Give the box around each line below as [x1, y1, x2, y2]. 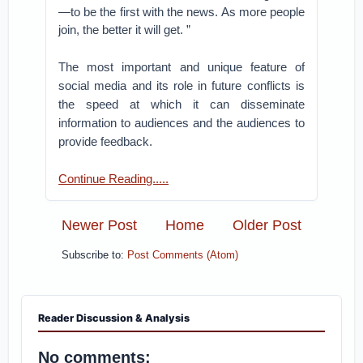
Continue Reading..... [58, 172, 169, 186]
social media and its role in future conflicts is [58, 79, 305, 93]
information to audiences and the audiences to [58, 116, 305, 130]
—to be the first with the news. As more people [58, 5, 305, 19]
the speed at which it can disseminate [58, 97, 305, 112]
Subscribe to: [62, 250, 128, 262]
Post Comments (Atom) [127, 250, 239, 262]
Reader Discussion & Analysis [38, 312, 190, 325]
